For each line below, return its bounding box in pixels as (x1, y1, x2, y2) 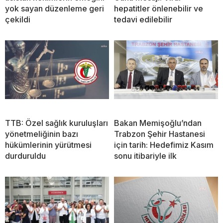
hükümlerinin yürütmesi (5, 140, 92, 150)
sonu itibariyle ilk (114, 151, 177, 161)
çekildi (5, 14, 30, 25)
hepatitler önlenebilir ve (114, 3, 203, 14)
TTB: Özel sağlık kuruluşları (5, 118, 108, 128)
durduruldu (5, 151, 46, 161)
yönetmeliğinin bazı (5, 129, 78, 139)
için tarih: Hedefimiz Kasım (114, 140, 214, 150)
